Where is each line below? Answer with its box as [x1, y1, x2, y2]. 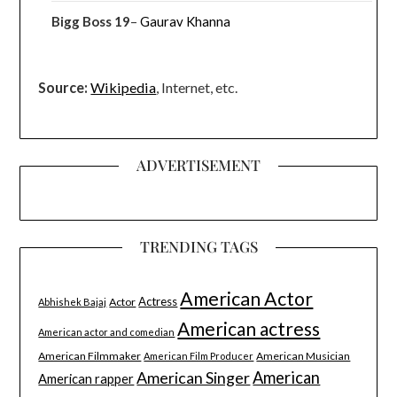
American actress [177, 317, 321, 340]
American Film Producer [144, 350, 254, 362]
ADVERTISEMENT [136, 155, 261, 175]
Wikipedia [90, 78, 157, 96]
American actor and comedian [38, 326, 175, 339]
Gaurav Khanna [140, 12, 231, 29]
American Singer [136, 368, 251, 388]
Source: [38, 78, 89, 96]
